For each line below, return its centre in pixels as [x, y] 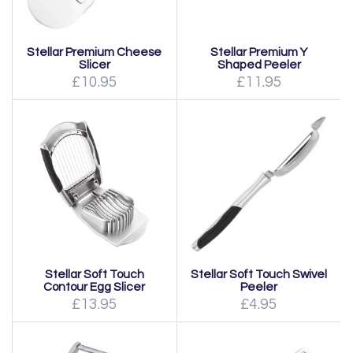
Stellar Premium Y [259, 52]
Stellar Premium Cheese [94, 52]
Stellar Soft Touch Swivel [259, 274]
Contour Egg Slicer [94, 287]
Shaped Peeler [259, 65]
